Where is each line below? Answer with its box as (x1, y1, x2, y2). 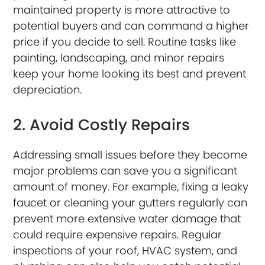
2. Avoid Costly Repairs (13, 114, 190, 136)
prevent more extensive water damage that (13, 211, 241, 227)
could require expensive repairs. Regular (13, 227, 222, 243)
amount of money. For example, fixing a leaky (13, 179, 249, 195)
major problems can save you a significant (13, 163, 238, 179)
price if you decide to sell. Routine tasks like (13, 34, 237, 50)
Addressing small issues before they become (13, 147, 248, 163)
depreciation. (13, 82, 82, 98)
